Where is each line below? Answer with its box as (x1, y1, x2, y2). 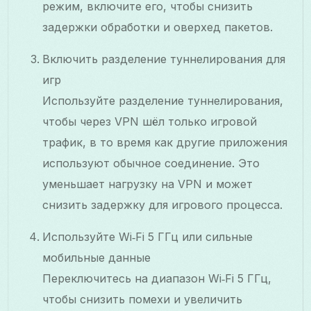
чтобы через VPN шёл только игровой (42, 114, 258, 128)
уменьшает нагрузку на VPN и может (42, 176, 253, 191)
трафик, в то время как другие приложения (42, 135, 288, 149)
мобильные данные (42, 250, 151, 264)
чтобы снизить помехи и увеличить (42, 292, 243, 306)
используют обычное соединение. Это (42, 155, 260, 170)
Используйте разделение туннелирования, (42, 93, 284, 108)
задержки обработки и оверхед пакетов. (42, 19, 274, 34)
